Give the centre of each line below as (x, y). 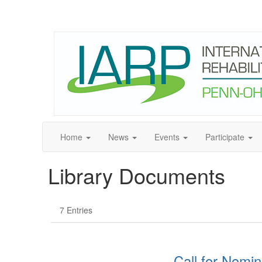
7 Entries (76, 210)
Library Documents (137, 175)
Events (167, 137)
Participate (225, 137)
